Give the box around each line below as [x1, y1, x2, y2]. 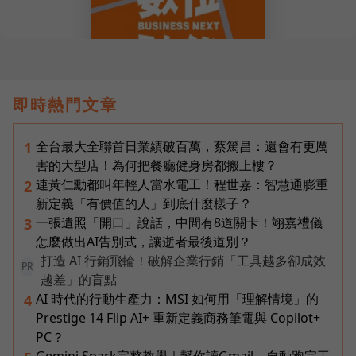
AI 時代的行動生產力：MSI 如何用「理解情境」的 [36, 290, 319, 308]
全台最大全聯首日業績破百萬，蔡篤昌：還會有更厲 [36, 137, 328, 156]
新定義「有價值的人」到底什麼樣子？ [36, 195, 252, 213]
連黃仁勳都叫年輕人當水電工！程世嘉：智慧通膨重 [36, 176, 328, 194]
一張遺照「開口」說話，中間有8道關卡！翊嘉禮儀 [36, 214, 323, 232]
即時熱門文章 [13, 94, 118, 116]
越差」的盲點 [41, 271, 117, 289]
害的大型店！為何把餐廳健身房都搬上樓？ [36, 157, 277, 175]
